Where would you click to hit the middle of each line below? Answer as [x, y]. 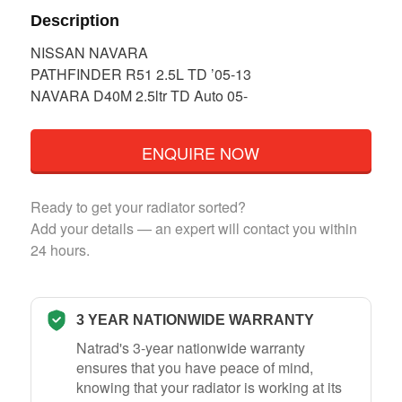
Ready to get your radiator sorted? [138, 206]
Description [74, 20]
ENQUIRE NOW [201, 152]
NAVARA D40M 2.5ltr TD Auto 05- [139, 95]
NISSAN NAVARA [89, 52]
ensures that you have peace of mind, [194, 367]
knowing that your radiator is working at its [209, 387]
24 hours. [60, 249]
